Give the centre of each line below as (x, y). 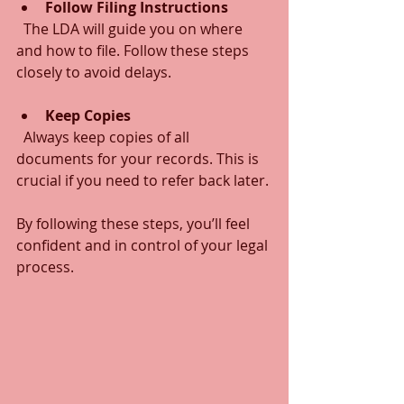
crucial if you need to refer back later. (142, 180)
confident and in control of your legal (144, 245)
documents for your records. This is (139, 158)
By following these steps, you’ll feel (135, 223)
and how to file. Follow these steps (134, 50)
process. (45, 266)
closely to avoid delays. (94, 72)
